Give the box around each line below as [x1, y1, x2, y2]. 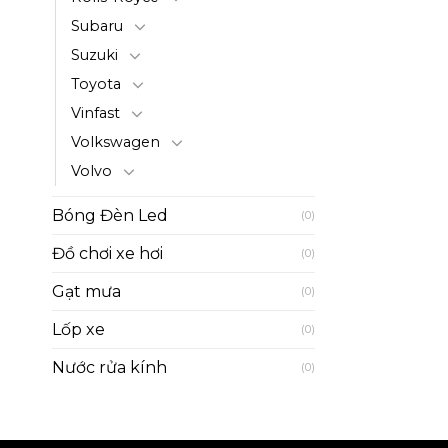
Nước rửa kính [52, 357, 167, 377]
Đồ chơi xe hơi [52, 243, 163, 263]
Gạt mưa [52, 281, 121, 301]
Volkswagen [71, 132, 160, 151]
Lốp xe [52, 319, 105, 339]
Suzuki [71, 45, 118, 64]
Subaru [71, 16, 123, 35]
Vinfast [71, 103, 120, 122]
